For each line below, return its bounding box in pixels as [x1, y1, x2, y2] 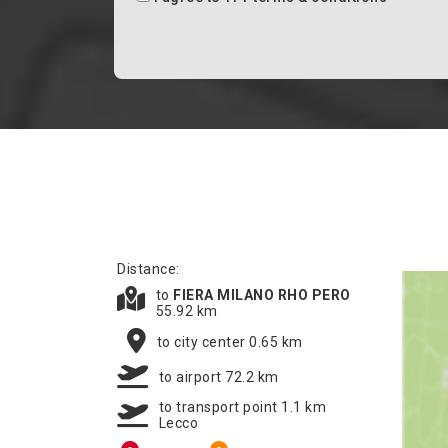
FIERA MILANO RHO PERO [173, 287, 351, 303]
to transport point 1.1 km [158, 399, 326, 415]
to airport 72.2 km [158, 368, 279, 385]
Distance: [117, 261, 180, 277]
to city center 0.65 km [156, 333, 303, 350]
